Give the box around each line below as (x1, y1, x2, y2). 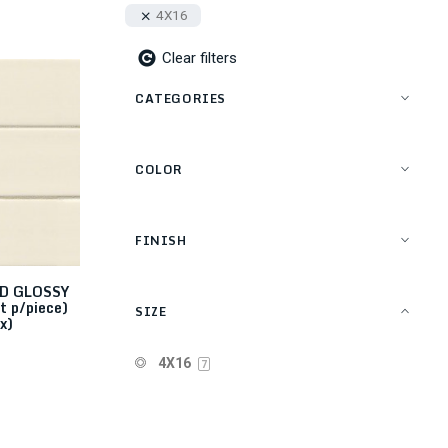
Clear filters (162, 48, 237, 67)
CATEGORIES (135, 88, 226, 108)
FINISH (135, 230, 187, 250)
